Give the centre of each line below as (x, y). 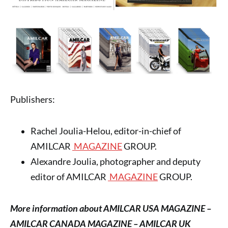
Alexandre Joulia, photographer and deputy (116, 162)
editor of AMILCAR (69, 177)
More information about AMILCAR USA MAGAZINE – (111, 209)
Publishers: (33, 100)
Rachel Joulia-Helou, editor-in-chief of (106, 131)
